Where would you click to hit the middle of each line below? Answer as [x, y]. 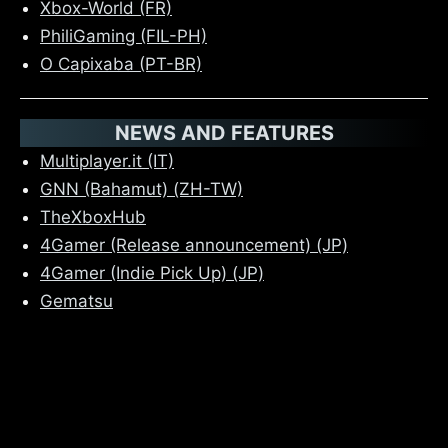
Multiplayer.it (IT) [107, 160]
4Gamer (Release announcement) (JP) [194, 244]
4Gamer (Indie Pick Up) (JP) [152, 272]
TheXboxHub [93, 216]
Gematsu [76, 300]
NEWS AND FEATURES [224, 132]
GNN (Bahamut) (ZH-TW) [141, 188]
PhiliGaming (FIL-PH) [123, 35]
